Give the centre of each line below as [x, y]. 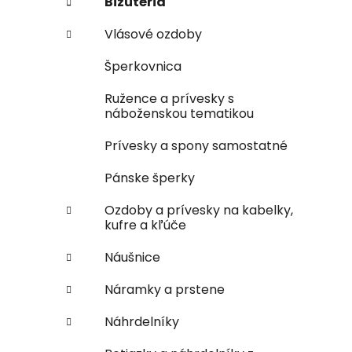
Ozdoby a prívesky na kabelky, [199, 210]
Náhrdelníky [142, 321]
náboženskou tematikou [179, 113]
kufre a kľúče [145, 225]
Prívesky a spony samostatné [196, 145]
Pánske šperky [150, 178]
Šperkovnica [143, 66]
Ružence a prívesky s [169, 98]
